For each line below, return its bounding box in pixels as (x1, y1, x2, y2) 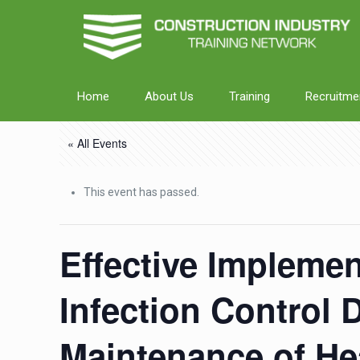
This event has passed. (84, 186, 200, 198)
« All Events (67, 135, 128, 151)
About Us (145, 89, 194, 104)
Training (229, 89, 271, 104)
